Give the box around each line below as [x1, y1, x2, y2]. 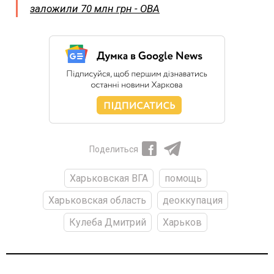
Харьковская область [48, 194, 146, 206]
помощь [164, 172, 202, 184]
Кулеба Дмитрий [69, 216, 146, 228]
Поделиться [89, 144, 138, 154]
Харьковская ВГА [69, 172, 148, 184]
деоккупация [163, 194, 223, 206]
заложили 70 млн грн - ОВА [30, 2, 160, 15]
